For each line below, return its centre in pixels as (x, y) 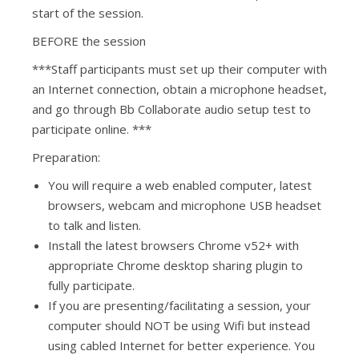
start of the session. (88, 13)
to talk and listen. (95, 225)
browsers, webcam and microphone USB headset (185, 205)
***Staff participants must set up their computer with (179, 69)
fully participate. (91, 285)
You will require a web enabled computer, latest (180, 185)
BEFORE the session (89, 41)
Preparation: (66, 157)
